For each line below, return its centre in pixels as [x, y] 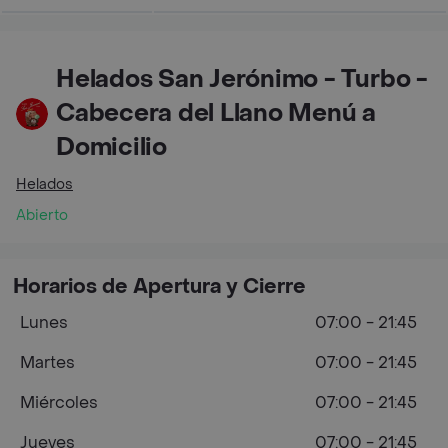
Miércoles [59, 402]
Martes [47, 362]
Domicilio [111, 147]
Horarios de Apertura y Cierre [159, 287]
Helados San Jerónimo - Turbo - [242, 79]
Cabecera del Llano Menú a [216, 113]
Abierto [42, 215]
